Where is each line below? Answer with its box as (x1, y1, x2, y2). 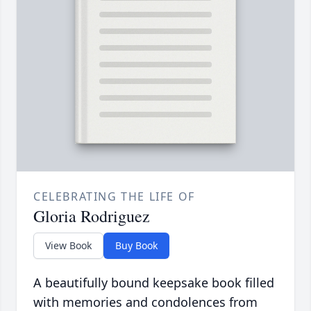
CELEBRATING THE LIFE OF (33, 188, 195, 204)
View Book (45, 238, 92, 252)
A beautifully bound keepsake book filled (33, 274, 274, 291)
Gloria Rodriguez (33, 204, 150, 227)
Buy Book (115, 238, 158, 252)
